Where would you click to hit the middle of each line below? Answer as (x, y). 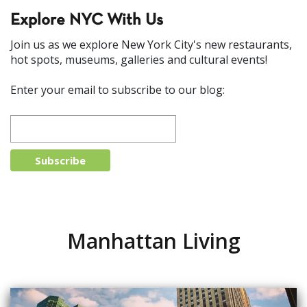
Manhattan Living (153, 241)
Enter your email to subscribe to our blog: (118, 89)
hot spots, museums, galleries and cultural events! (139, 59)
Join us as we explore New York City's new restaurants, (151, 44)
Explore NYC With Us (87, 20)
